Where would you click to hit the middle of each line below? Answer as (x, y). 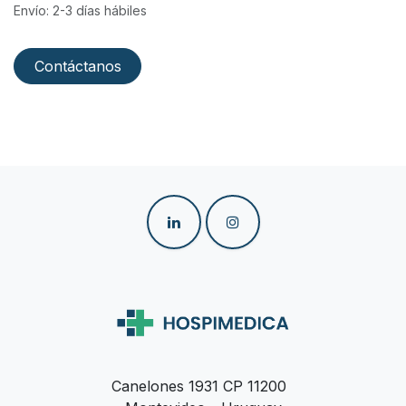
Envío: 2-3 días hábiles (80, 10)
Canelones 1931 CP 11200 (203, 387)
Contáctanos (77, 66)
